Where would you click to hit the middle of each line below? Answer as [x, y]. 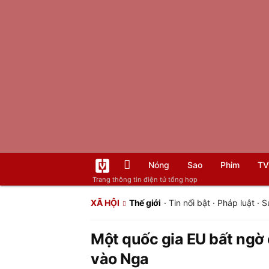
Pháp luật [236, 203]
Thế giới [145, 203]
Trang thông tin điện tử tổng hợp [145, 180]
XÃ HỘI [105, 203]
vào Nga [120, 259]
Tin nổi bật [189, 203]
